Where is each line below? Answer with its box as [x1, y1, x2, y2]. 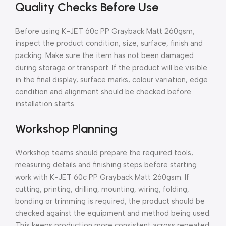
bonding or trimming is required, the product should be [15, 196, 205, 206]
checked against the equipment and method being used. [15, 208, 211, 218]
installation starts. [15, 99, 76, 108]
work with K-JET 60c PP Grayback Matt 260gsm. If [15, 172, 189, 182]
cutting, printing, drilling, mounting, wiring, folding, [15, 184, 189, 194]
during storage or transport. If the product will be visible [15, 63, 207, 72]
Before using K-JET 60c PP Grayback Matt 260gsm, [15, 26, 195, 36]
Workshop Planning [15, 121, 118, 136]
